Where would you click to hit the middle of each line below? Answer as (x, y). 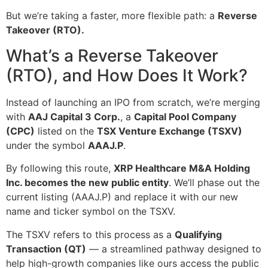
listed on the (66, 131)
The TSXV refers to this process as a (90, 234)
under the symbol (47, 145)
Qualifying (198, 234)
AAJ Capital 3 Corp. (74, 116)
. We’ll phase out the (214, 183)
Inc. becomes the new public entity (87, 183)
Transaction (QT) (46, 249)
